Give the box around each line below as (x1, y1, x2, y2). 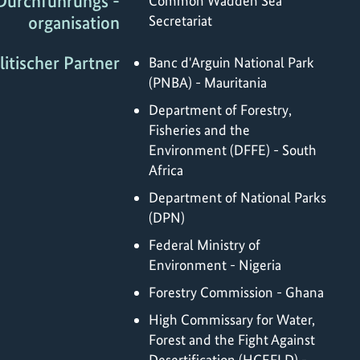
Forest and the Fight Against (149, 330, 315, 348)
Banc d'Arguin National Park (149, 53, 314, 71)
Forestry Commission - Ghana (149, 283, 324, 301)
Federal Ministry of (149, 235, 260, 253)
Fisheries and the (149, 121, 250, 138)
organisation (28, 12, 120, 35)
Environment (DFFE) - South (149, 141, 317, 158)
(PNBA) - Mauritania (149, 73, 267, 91)
